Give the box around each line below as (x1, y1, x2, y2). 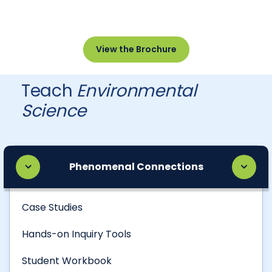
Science (21, 99, 87, 123)
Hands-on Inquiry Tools (22, 227, 131, 242)
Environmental (76, 79, 197, 103)
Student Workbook (22, 254, 112, 268)
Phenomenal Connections (69, 160, 203, 174)
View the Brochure (95, 43, 177, 56)
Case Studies (22, 200, 83, 215)
